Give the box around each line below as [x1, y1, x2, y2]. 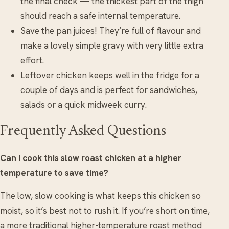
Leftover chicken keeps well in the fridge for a [20, 69, 199, 81]
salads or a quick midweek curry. [20, 99, 147, 110]
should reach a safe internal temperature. [20, 10, 180, 21]
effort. [20, 54, 44, 66]
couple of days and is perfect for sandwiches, [20, 84, 197, 96]
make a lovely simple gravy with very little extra [20, 39, 203, 51]
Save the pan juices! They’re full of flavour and [20, 25, 201, 36]
